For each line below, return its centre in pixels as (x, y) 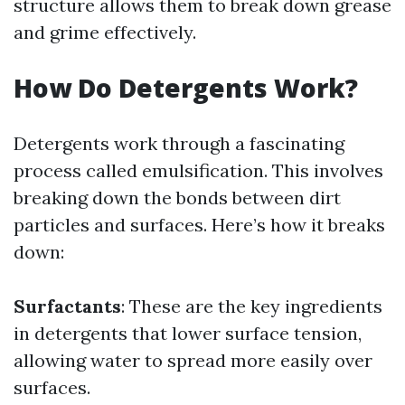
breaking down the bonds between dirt (177, 198)
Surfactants (67, 306)
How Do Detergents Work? (186, 88)
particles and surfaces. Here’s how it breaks (199, 225)
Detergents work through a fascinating (179, 143)
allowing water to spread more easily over (193, 360)
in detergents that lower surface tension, (188, 333)
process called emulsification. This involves (198, 170)
